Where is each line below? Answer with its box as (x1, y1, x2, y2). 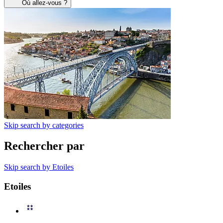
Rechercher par (4, 139, 85, 153)
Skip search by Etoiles (4, 163, 74, 172)
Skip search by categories (4, 120, 84, 129)
